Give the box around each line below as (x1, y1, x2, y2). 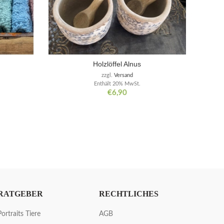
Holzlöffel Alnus (93, 60, 141, 68)
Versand (113, 72, 133, 78)
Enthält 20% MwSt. (93, 81, 140, 87)
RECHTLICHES (99, 189, 159, 198)
